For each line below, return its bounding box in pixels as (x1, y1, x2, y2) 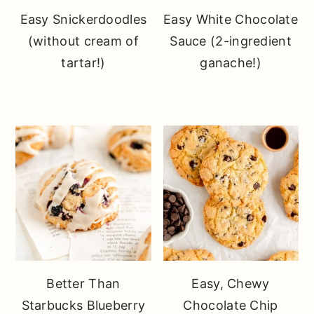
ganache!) (200, 55, 261, 70)
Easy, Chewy (191, 276, 270, 292)
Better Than (46, 276, 121, 292)
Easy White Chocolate (163, 11, 299, 27)
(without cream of (27, 33, 139, 48)
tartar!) (61, 55, 106, 70)
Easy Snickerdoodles (20, 11, 147, 27)
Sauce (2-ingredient (170, 33, 292, 48)
